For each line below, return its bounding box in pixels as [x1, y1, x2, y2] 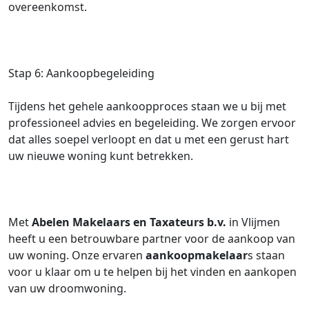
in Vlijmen [226, 215, 280, 230]
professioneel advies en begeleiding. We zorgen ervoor [8, 115, 296, 130]
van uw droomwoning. [8, 281, 126, 296]
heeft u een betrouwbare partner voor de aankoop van [8, 231, 295, 246]
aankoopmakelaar [146, 248, 248, 263]
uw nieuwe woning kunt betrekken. [8, 148, 193, 163]
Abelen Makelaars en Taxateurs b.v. [32, 215, 226, 230]
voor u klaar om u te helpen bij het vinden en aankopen [8, 264, 297, 279]
